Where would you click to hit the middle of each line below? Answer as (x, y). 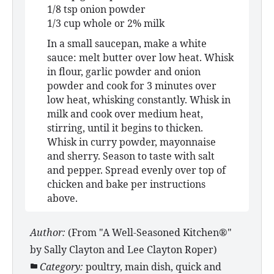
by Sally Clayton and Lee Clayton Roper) (124, 250)
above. (62, 198)
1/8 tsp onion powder (96, 9)
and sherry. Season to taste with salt (131, 156)
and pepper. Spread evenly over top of (136, 170)
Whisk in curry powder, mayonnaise (131, 142)
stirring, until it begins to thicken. (125, 128)
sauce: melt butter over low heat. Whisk (140, 58)
